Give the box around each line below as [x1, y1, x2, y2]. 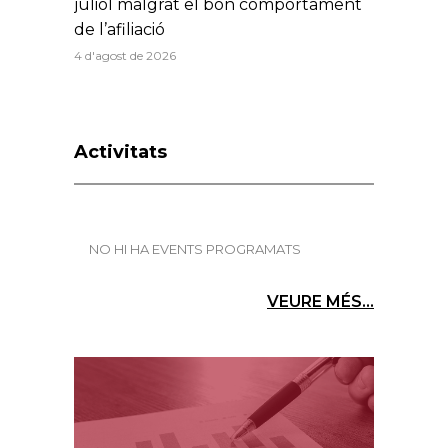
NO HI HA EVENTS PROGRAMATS [89, 241, 301, 258]
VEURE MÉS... [267, 292, 374, 312]
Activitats [74, 141, 167, 164]
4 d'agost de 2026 [74, 48, 176, 64]
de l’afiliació [74, 20, 165, 40]
